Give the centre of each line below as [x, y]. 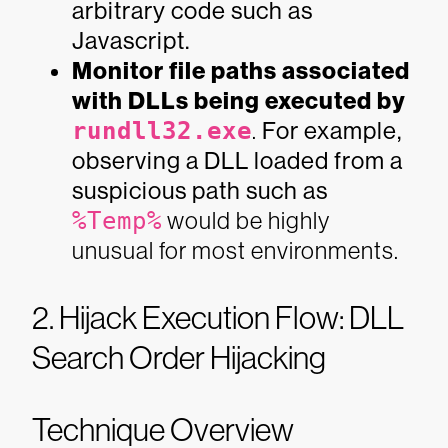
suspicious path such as [200, 190]
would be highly [246, 220]
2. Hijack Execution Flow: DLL [218, 318]
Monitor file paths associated [241, 71]
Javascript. [131, 40]
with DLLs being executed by [239, 101]
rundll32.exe [162, 131]
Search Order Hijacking [179, 358]
